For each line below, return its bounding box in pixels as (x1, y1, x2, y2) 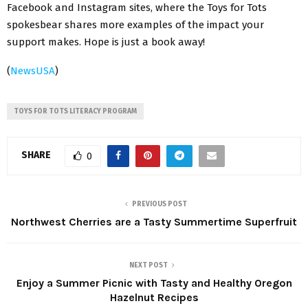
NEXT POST (129, 261, 168, 269)
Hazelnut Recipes (109, 290, 199, 304)
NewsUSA (10, 64, 55, 77)
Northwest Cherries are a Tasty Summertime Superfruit (11, 214, 297, 228)
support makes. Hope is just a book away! (7, 35, 205, 48)
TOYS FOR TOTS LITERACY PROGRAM (14, 107, 137, 115)
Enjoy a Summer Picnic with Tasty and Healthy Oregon (16, 276, 292, 289)
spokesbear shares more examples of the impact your (7, 18, 264, 31)
